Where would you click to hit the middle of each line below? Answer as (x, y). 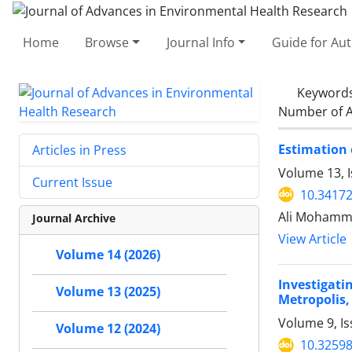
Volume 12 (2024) (108, 328)
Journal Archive (74, 218)
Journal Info (200, 42)
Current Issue (72, 182)
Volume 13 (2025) (108, 291)
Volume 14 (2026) (108, 255)
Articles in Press (79, 150)
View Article (312, 239)
